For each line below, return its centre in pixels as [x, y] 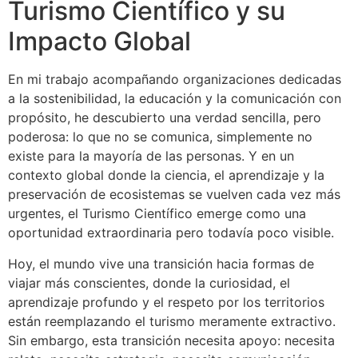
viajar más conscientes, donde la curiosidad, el [149, 282]
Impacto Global [99, 42]
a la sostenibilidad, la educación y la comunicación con [175, 99]
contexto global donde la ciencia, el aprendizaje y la [166, 175]
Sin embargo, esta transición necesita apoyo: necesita [171, 340]
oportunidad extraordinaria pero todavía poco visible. [171, 233]
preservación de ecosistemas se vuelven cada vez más [174, 195]
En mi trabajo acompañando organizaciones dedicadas [175, 80]
